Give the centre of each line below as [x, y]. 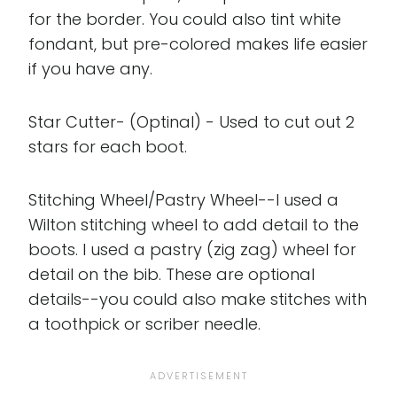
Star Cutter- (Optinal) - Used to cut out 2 [191, 122]
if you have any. [90, 69]
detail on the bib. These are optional [171, 275]
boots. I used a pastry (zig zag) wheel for [192, 250]
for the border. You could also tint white [185, 19]
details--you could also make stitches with [198, 300]
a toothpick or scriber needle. [144, 324]
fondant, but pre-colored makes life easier [198, 44]
